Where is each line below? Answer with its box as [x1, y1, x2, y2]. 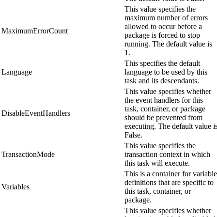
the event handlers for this [124, 96, 203, 105]
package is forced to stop [124, 31, 200, 40]
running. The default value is [124, 40, 212, 48]
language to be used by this [124, 68, 207, 77]
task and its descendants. [124, 77, 199, 85]
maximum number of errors [124, 14, 208, 22]
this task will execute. [124, 159, 190, 168]
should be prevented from [124, 113, 202, 122]
